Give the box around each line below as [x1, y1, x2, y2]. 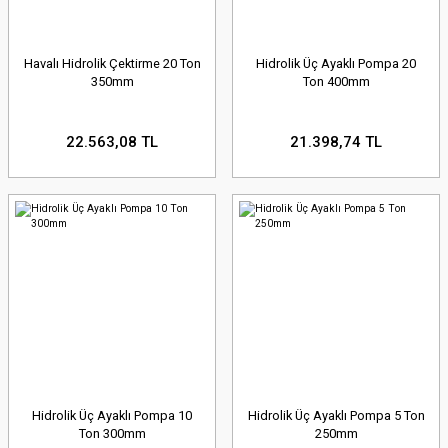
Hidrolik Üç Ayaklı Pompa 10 [32, 408, 192, 424]
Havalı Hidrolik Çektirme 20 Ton [23, 56, 201, 71]
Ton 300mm [78, 426, 146, 442]
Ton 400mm [302, 74, 370, 89]
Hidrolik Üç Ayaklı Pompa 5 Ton [247, 408, 425, 424]
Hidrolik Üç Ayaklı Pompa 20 [256, 56, 416, 71]
